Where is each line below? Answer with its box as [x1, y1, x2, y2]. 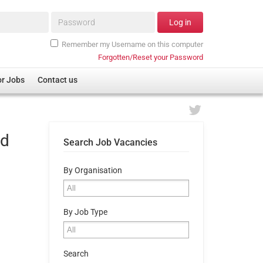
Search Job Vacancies [63, 136, 157, 148]
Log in [169, 18, 191, 28]
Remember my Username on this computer [62, 39, 203, 49]
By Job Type [63, 207, 107, 217]
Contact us [38, 75, 78, 86]
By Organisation [63, 165, 122, 176]
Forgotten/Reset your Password [98, 52, 203, 62]
